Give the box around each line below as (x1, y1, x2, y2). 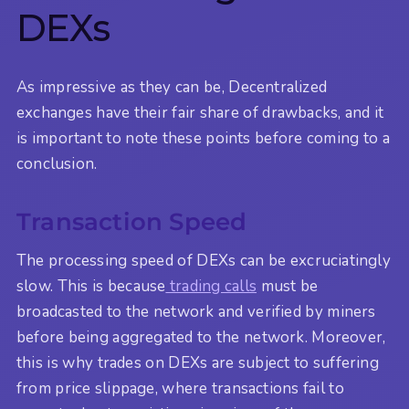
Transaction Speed (16, 207, 247, 236)
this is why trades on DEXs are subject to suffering (16, 352, 379, 373)
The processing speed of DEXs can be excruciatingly (16, 250, 391, 271)
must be (257, 276, 319, 297)
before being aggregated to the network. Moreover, (16, 327, 386, 348)
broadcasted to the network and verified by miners (16, 301, 376, 322)
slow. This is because (16, 276, 166, 297)
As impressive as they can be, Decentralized (16, 77, 328, 99)
